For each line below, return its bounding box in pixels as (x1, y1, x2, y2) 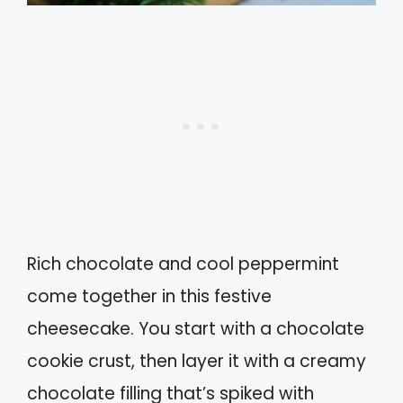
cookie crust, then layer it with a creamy (27, 349, 366, 374)
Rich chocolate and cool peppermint (27, 252, 339, 277)
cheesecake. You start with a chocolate (27, 317, 364, 342)
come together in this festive (27, 284, 272, 309)
